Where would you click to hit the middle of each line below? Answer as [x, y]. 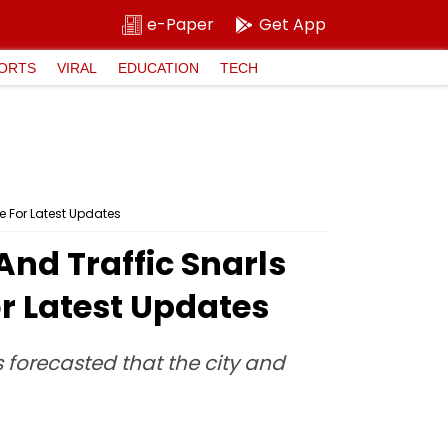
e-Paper [180, 24]
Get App [292, 24]
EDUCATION [158, 67]
